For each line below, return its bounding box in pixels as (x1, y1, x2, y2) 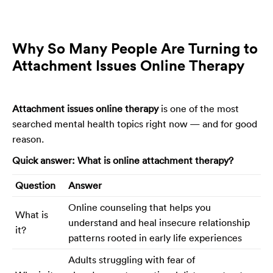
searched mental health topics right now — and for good (12, 117, 257, 130)
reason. (12, 132, 44, 145)
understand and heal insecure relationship (68, 216, 250, 229)
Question (15, 179, 55, 191)
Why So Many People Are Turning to (12, 38, 258, 57)
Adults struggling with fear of (68, 253, 195, 266)
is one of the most (158, 102, 239, 115)
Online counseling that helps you (68, 200, 211, 213)
